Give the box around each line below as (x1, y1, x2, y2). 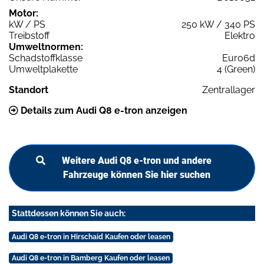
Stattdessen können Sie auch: (12, 209, 126, 219)
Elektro (225, 30, 255, 42)
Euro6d (222, 52, 255, 64)
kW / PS (9, 19, 45, 31)
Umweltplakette (9, 64, 78, 75)
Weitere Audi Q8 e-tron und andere (62, 155, 212, 167)
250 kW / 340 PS (181, 19, 255, 31)
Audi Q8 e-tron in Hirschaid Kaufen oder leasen (11, 233, 170, 242)
